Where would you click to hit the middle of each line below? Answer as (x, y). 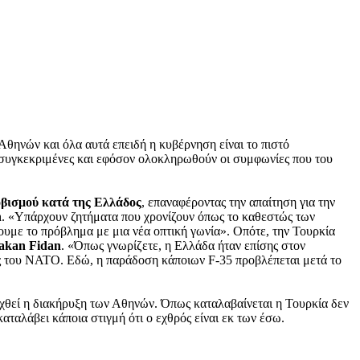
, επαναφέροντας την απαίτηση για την (238, 202)
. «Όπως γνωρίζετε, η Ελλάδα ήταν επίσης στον (183, 246)
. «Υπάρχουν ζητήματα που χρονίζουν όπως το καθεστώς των (158, 217)
